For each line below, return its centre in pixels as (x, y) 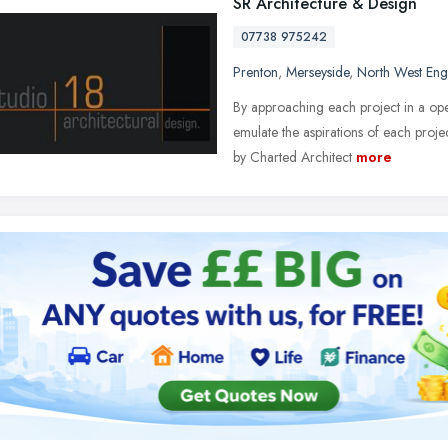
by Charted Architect (292, 157)
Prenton (255, 72)
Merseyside (317, 72)
